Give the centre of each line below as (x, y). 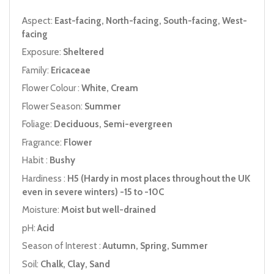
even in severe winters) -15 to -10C (93, 192)
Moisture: (42, 210)
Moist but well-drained (109, 210)
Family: (36, 70)
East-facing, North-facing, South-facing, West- (151, 20)
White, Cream (110, 88)
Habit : (36, 160)
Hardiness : (45, 178)
